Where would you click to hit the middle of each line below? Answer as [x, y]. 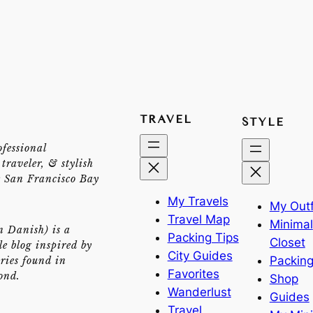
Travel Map [198, 220]
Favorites [193, 274]
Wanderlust [199, 292]
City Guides [200, 256]
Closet [287, 242]
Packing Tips [203, 238]
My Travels [198, 202]
